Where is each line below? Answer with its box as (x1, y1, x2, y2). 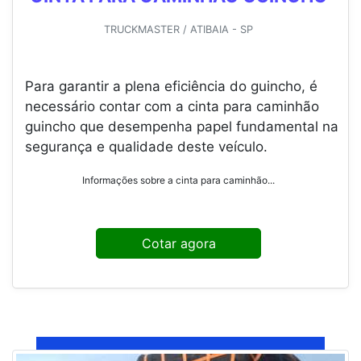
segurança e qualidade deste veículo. (25, 139, 268, 156)
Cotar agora (141, 235, 216, 252)
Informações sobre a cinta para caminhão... (82, 174, 275, 187)
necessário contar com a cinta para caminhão (25, 98, 319, 115)
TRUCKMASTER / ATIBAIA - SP (104, 23, 253, 36)
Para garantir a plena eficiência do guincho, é (25, 78, 317, 95)
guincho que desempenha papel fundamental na (25, 118, 338, 135)
